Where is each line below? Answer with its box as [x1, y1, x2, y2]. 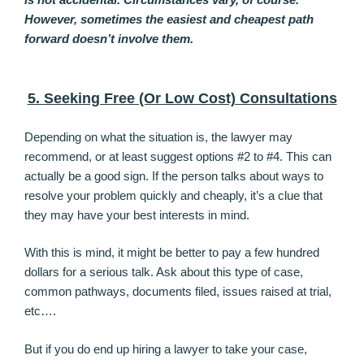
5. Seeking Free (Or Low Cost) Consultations [27, 90, 337, 107]
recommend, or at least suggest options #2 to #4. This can [24, 149, 331, 163]
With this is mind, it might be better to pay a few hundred [24, 245, 319, 260]
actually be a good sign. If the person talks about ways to [24, 168, 323, 183]
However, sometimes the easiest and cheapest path [24, 11, 314, 26]
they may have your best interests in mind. [24, 207, 249, 222]
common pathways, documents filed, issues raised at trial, [24, 284, 331, 299]
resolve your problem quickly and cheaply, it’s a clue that [24, 188, 323, 202]
